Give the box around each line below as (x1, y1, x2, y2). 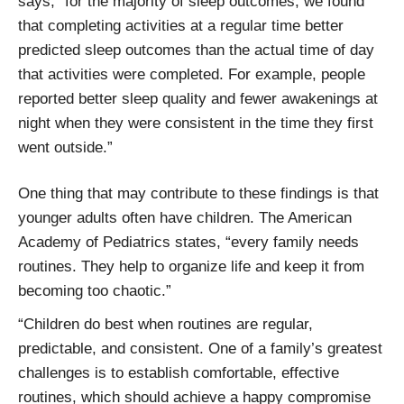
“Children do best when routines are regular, (18, 315, 313, 333)
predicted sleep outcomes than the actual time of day (18, 41, 374, 59)
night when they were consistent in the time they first (18, 114, 373, 132)
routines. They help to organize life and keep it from (18, 257, 364, 275)
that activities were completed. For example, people (18, 65, 365, 83)
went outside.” (18, 138, 113, 156)
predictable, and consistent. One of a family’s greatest (18, 339, 382, 357)
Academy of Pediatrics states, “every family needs (18, 233, 359, 251)
